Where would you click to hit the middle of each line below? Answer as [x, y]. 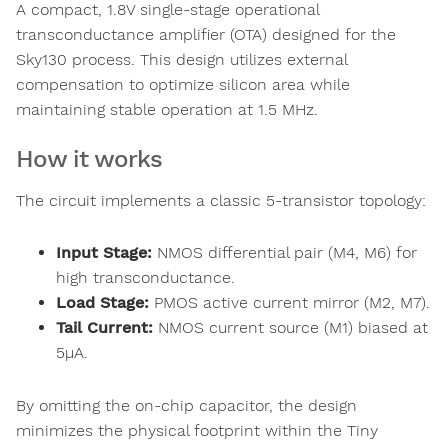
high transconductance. [145, 278]
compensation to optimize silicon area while [183, 85]
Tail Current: [104, 328]
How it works [89, 159]
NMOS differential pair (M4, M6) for [284, 253]
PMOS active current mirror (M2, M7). [289, 303]
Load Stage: [102, 303]
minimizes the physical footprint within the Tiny [197, 430]
